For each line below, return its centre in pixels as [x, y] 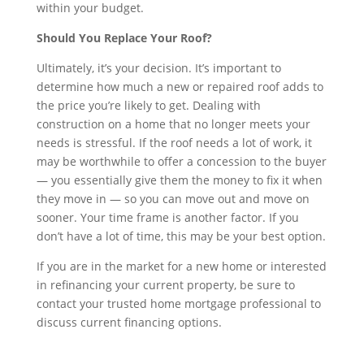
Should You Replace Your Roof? [124, 38]
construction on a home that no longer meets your [173, 124]
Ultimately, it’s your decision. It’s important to [158, 68]
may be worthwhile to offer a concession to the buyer [181, 161]
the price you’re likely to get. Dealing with [148, 105]
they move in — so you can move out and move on [173, 199]
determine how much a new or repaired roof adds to [180, 87]
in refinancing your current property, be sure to [165, 285]
